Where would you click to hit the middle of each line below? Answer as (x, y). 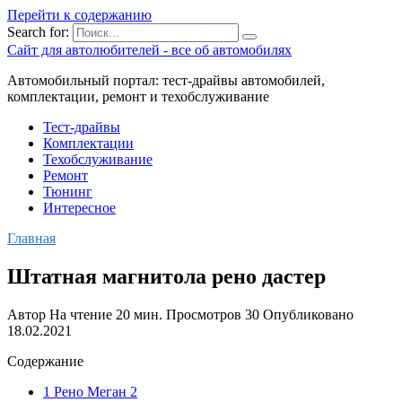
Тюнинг (68, 192)
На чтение (81, 314)
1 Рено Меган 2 (90, 391)
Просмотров (204, 314)
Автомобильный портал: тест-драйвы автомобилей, (166, 80)
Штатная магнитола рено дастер (166, 276)
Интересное (79, 208)
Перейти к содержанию (79, 15)
